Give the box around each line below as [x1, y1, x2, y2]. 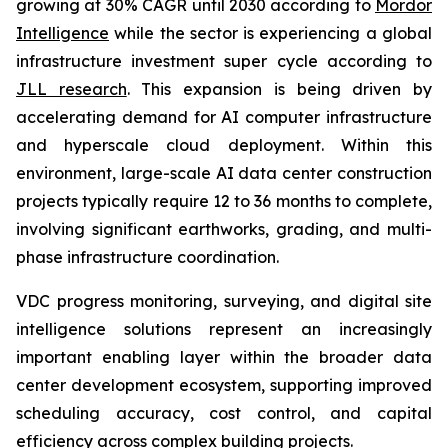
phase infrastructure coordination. [16, 247, 279, 267]
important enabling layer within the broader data [16, 347, 432, 367]
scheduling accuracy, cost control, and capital [16, 403, 432, 423]
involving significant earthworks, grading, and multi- [16, 219, 432, 239]
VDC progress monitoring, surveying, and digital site [16, 291, 432, 311]
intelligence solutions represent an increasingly [16, 319, 432, 339]
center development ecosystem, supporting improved [16, 375, 432, 395]
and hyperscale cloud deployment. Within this [16, 135, 432, 155]
